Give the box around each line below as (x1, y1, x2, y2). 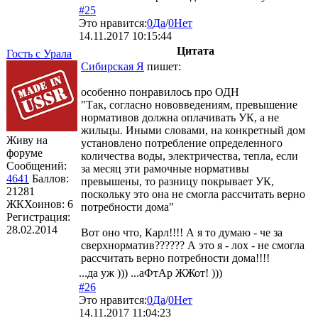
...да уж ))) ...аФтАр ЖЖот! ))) (79, 266, 222, 279)
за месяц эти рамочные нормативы (81, 162, 249, 175)
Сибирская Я (81, 60, 144, 72)
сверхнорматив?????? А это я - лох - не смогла (81, 238, 305, 251)
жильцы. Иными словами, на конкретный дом (81, 124, 305, 136)
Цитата (176, 44, 214, 57)
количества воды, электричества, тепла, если (81, 149, 298, 162)
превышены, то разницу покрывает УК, (81, 175, 274, 187)
